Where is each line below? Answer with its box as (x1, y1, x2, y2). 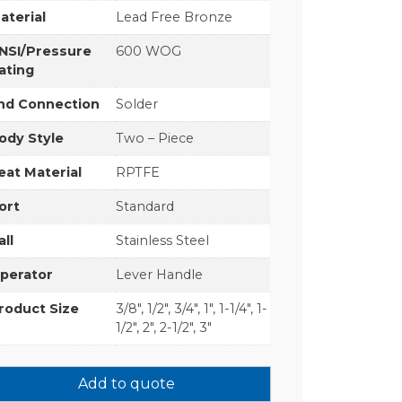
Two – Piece (116, 129, 195, 146)
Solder (116, 95, 159, 112)
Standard (116, 197, 175, 214)
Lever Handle (116, 266, 204, 283)
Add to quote (77, 374, 175, 392)
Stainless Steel (116, 232, 210, 249)
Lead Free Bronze (116, 8, 233, 25)
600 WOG (116, 42, 182, 59)
